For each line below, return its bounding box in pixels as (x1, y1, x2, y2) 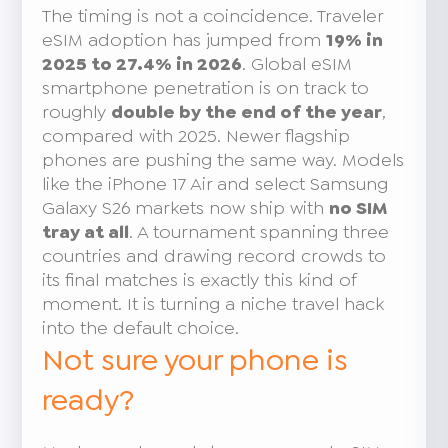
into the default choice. (42, 315, 240, 340)
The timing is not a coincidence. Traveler (42, 3, 384, 28)
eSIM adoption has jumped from (42, 27, 327, 52)
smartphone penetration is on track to (42, 75, 370, 100)
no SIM (329, 195, 388, 220)
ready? (42, 379, 135, 420)
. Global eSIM (242, 51, 353, 76)
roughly (42, 99, 112, 124)
